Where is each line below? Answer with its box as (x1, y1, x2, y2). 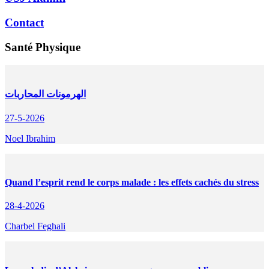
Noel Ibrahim (5, 133, 55, 144)
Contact (5, 16, 44, 29)
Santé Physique (5, 40, 80, 53)
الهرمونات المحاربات (5, 89, 86, 100)
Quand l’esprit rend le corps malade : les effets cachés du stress (5, 177, 259, 188)
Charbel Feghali (5, 221, 65, 232)
